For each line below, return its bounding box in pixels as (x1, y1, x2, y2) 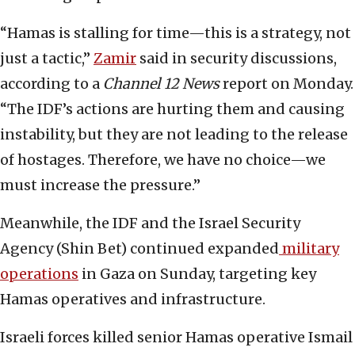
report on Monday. (219, 74, 353, 94)
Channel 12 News (103, 74, 219, 94)
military (279, 239, 339, 258)
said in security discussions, (136, 49, 337, 68)
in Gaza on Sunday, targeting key (78, 265, 316, 284)
